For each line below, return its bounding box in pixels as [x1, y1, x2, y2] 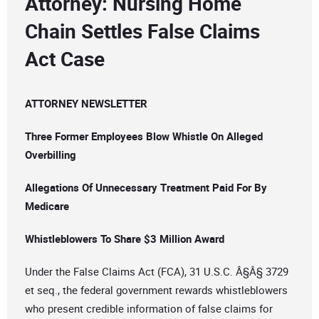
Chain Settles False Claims [25, 17, 260, 45]
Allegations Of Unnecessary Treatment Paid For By [25, 180, 267, 195]
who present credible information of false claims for [25, 301, 273, 316]
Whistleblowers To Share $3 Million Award [25, 231, 224, 246]
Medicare [25, 199, 69, 214]
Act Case [25, 45, 105, 73]
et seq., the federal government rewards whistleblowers [25, 283, 288, 298]
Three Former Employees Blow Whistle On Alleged [25, 129, 263, 144]
